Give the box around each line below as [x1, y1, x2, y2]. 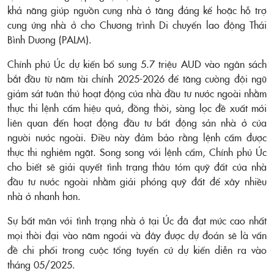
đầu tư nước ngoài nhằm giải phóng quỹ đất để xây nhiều [7, 174, 267, 188]
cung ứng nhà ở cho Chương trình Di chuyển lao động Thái [7, 18, 267, 31]
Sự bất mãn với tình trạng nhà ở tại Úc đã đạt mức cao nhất [7, 213, 267, 227]
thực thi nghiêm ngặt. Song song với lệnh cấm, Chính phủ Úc [7, 145, 267, 158]
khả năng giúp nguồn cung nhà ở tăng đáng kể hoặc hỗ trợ [7, 3, 267, 17]
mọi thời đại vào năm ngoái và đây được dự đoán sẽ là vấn [7, 228, 267, 242]
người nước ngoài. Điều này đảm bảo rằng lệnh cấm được [7, 130, 267, 144]
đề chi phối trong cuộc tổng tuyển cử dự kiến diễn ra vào [7, 243, 267, 256]
